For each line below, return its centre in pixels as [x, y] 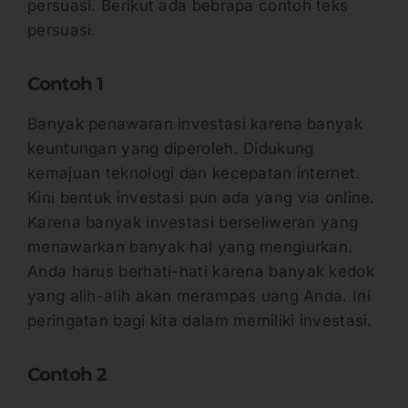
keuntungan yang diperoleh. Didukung [171, 148]
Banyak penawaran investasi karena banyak [195, 123]
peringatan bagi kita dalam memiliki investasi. [203, 320]
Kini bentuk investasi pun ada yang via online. [201, 197]
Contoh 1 [65, 83]
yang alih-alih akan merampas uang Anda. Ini [199, 296]
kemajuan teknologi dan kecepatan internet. [194, 173]
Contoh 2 [69, 374]
